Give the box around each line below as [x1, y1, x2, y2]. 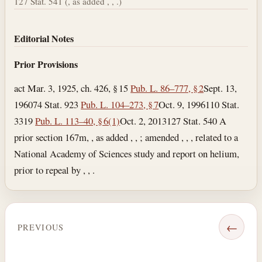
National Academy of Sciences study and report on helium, [14, 147, 240, 161]
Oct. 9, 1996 [158, 98, 206, 112]
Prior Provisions [14, 57, 78, 71]
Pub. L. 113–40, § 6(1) [35, 114, 120, 128]
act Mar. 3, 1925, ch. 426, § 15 [14, 81, 131, 95]
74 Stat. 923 [33, 98, 81, 112]
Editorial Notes [14, 32, 74, 46]
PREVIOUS [17, 221, 64, 233]
